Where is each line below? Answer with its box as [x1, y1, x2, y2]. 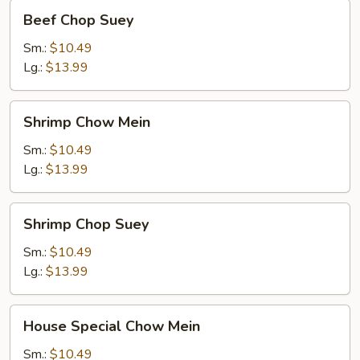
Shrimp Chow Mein [23, 112, 150, 132]
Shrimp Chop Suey [23, 215, 149, 234]
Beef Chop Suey [23, 10, 133, 30]
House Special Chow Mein [23, 317, 200, 336]
